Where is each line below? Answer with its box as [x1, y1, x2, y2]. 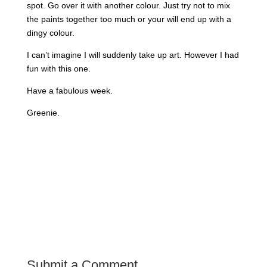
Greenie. [26, 108, 60, 118]
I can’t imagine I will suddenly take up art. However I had [26, 50, 239, 60]
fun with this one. [26, 64, 91, 74]
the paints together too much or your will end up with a [26, 14, 231, 24]
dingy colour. [26, 28, 74, 38]
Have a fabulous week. [26, 86, 113, 96]
